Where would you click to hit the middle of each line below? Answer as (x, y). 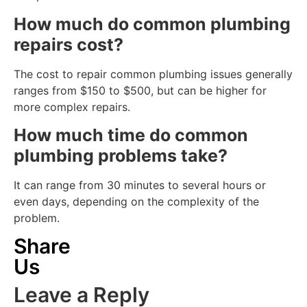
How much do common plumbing (152, 24)
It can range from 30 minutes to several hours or (140, 185)
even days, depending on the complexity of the (136, 202)
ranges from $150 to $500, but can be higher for (140, 90)
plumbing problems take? (123, 156)
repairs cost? (71, 44)
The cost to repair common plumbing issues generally (153, 74)
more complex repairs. (72, 107)
